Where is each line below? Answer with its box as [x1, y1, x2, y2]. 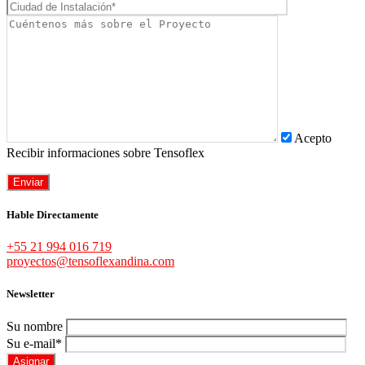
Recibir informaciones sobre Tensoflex [7, 146, 204, 161]
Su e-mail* [7, 336, 65, 350]
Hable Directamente [7, 209, 99, 222]
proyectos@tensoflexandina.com [7, 254, 174, 269]
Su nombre [7, 319, 66, 333]
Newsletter [7, 287, 55, 300]
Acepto [294, 131, 332, 146]
